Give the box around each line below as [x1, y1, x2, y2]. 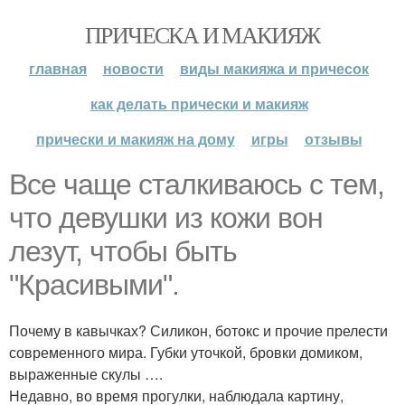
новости [103, 58, 164, 79]
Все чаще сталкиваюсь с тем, [9, 168, 384, 201]
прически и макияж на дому [35, 128, 235, 149]
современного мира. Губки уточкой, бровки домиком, [9, 342, 363, 363]
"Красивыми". [9, 268, 179, 301]
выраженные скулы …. [9, 363, 163, 384]
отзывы [304, 128, 363, 149]
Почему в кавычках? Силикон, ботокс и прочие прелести [9, 320, 388, 341]
